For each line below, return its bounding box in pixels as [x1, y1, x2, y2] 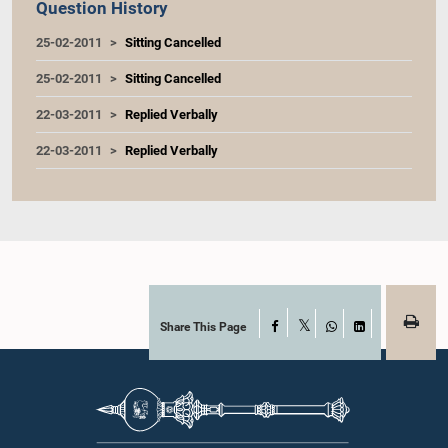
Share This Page [160, 319, 246, 334]
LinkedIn [357, 335, 408, 349]
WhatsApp [330, 335, 387, 349]
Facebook [277, 319, 331, 333]
